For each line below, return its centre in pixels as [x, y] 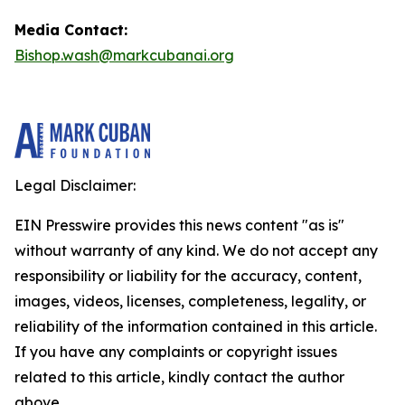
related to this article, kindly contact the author [179, 377]
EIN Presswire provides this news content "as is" [179, 225]
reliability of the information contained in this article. [196, 326]
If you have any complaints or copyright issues [176, 352]
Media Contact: [71, 30]
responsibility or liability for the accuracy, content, [188, 276]
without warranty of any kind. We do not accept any [196, 250]
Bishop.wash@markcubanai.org [124, 55]
